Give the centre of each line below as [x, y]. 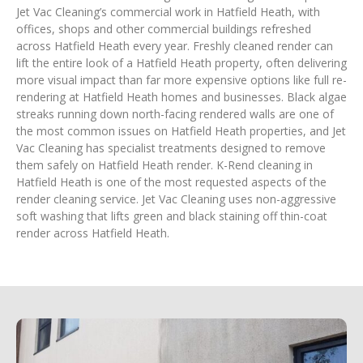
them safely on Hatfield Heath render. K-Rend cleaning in [164, 165]
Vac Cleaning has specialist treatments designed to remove [171, 148]
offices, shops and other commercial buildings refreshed [164, 29]
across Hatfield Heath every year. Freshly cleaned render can [175, 46]
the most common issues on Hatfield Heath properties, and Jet [181, 131]
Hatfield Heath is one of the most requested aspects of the [171, 182]
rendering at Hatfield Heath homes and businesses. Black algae [181, 97]
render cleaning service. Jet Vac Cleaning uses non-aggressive [176, 199]
